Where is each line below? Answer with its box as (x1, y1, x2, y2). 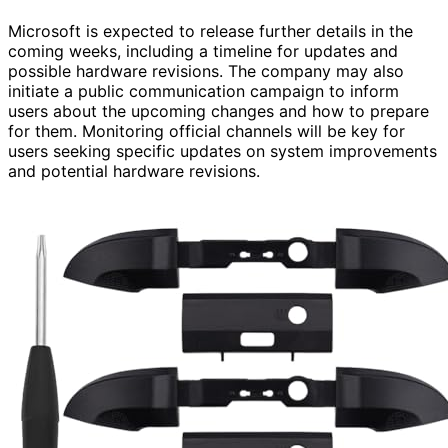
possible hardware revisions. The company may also (8, 60, 404, 81)
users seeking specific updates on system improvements (8, 140, 437, 161)
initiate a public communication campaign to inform (8, 80, 399, 101)
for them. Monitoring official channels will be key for (8, 120, 405, 141)
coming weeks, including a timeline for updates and (8, 40, 398, 61)
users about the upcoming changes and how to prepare (8, 100, 429, 121)
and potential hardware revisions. (8, 160, 260, 181)
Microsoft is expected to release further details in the (8, 20, 413, 41)
